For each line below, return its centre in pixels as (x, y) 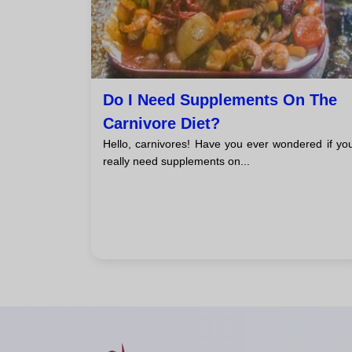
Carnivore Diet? (161, 124)
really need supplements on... (176, 161)
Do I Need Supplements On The (220, 100)
